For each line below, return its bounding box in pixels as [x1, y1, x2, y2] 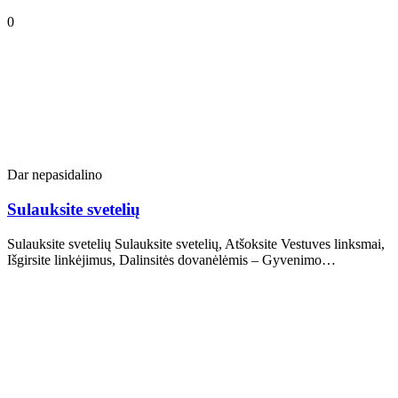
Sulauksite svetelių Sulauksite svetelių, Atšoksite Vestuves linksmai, [7, 235, 385, 251]
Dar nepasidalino [7, 167, 102, 183]
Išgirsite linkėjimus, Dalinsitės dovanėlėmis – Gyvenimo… [7, 251, 336, 267]
